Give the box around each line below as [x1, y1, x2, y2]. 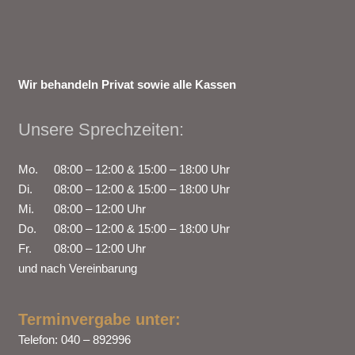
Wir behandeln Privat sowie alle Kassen [17, 77, 236, 91]
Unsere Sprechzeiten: [17, 119, 184, 139]
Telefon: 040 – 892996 [17, 333, 131, 346]
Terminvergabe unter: [17, 311, 181, 328]
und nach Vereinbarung [17, 261, 137, 275]
